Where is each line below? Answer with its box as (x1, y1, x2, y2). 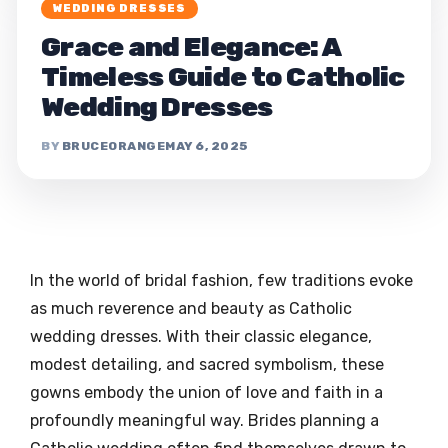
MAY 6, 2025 (165, 138, 249, 153)
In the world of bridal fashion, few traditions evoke (30, 270, 413, 290)
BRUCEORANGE (61, 138, 165, 153)
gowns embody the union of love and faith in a (30, 382, 383, 402)
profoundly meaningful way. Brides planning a (30, 410, 379, 430)
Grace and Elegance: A (41, 30, 341, 63)
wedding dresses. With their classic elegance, (30, 326, 372, 346)
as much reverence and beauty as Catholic (30, 298, 352, 318)
